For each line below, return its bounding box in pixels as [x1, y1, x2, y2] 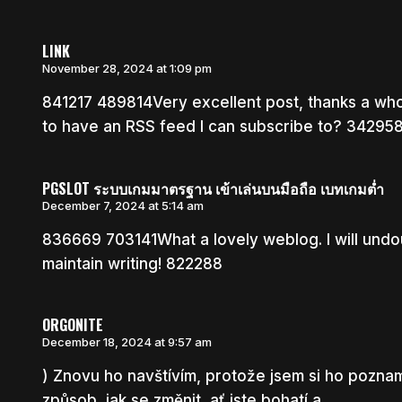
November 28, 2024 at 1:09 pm [41, 61, 212, 76]
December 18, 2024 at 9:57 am [41, 335, 212, 350]
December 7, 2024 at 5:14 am [41, 197, 204, 213]
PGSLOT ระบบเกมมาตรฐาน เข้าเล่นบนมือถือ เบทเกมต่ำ [41, 177, 384, 199]
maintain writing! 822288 [41, 254, 223, 273]
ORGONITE [41, 314, 103, 336]
